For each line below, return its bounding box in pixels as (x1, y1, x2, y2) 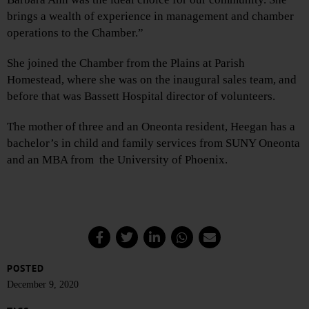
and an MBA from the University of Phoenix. (7, 152, 228, 166)
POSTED (7, 261, 44, 275)
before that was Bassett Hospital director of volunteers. (7, 89, 275, 103)
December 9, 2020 (7, 279, 79, 290)
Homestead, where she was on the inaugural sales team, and (7, 72, 297, 86)
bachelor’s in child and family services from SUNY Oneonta (7, 136, 300, 150)
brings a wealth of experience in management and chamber (7, 9, 294, 23)
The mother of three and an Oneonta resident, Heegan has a (7, 119, 295, 133)
